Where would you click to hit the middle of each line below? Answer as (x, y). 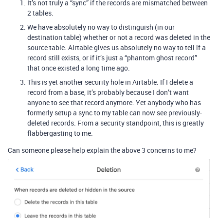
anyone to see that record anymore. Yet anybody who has (114, 102)
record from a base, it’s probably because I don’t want (108, 92)
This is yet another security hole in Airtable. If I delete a (110, 82)
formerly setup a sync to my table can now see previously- (115, 113)
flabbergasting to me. (60, 133)
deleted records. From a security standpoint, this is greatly (116, 123)
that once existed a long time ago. (79, 68)
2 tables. (40, 13)
